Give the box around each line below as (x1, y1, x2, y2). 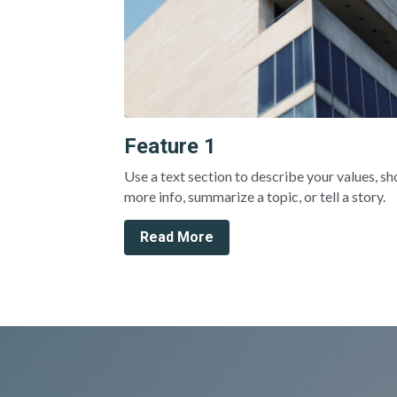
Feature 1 (124, 133, 217, 159)
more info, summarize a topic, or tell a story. (124, 187, 386, 205)
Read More (140, 228, 214, 245)
